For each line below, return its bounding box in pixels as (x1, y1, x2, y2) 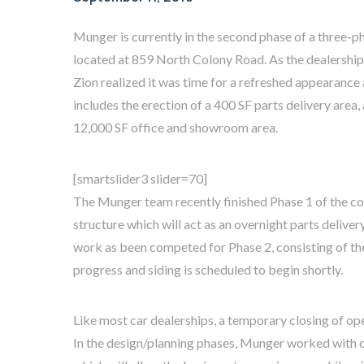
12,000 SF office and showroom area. (72, 119, 278, 136)
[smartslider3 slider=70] (72, 170, 207, 186)
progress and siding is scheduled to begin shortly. (72, 261, 343, 277)
